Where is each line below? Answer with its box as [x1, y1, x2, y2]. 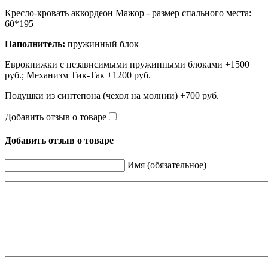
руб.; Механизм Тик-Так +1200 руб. [5, 70, 151, 81]
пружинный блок [65, 39, 139, 50]
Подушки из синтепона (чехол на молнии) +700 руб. [5, 90, 219, 101]
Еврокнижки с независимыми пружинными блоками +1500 [5, 59, 249, 70]
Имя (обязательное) [127, 159, 206, 170]
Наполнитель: [5, 39, 65, 50]
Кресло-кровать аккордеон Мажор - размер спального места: [5, 8, 251, 19]
